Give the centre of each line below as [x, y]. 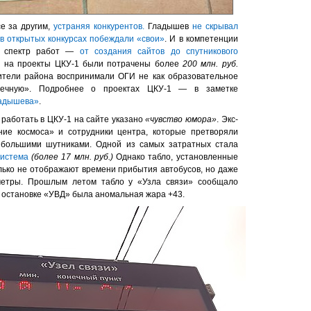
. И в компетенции [201, 39]
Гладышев [168, 26]
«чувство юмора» [181, 119]
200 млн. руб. [210, 64]
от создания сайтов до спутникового [159, 51]
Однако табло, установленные [177, 157]
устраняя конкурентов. [99, 26]
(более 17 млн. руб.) [74, 157]
